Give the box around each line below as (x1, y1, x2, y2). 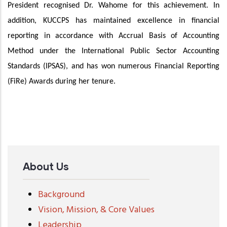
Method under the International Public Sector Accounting (8, 47, 219, 55)
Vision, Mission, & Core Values (38, 202, 155, 217)
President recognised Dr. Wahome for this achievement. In (8, 1, 219, 10)
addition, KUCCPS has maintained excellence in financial (8, 16, 219, 25)
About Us (23, 160, 69, 172)
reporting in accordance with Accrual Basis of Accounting (8, 31, 219, 40)
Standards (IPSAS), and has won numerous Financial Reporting (8, 62, 219, 70)
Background (38, 187, 85, 202)
